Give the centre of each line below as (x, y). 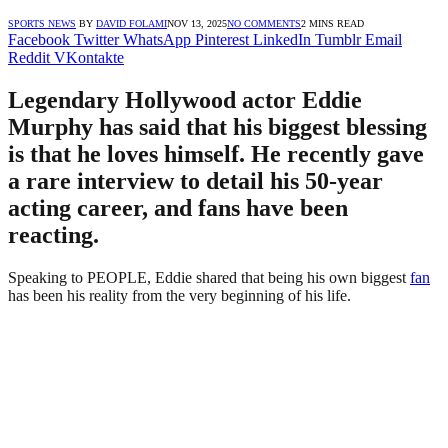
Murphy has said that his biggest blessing (217, 126)
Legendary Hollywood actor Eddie (185, 99)
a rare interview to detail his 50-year (195, 180)
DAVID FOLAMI (131, 23)
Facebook (39, 39)
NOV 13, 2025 (197, 23)
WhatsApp (157, 39)
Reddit (29, 57)
